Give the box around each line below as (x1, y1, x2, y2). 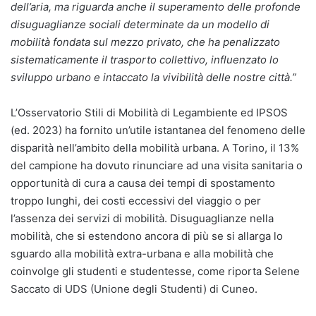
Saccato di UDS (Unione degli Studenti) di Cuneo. (11, 281, 257, 296)
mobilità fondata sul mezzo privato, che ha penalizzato (11, 35, 280, 49)
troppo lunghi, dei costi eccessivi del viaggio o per (11, 193, 261, 207)
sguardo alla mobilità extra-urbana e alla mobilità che (11, 246, 274, 260)
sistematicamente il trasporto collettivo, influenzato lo (11, 52, 279, 66)
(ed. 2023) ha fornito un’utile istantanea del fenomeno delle (11, 123, 305, 137)
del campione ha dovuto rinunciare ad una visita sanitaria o (11, 158, 303, 172)
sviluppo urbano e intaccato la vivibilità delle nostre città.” (11, 70, 296, 84)
